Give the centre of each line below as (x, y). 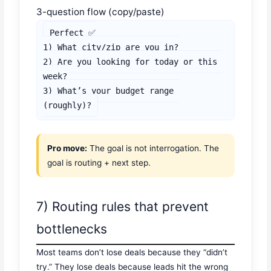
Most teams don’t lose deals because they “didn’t (132, 253)
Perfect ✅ (73, 32)
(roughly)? (67, 105)
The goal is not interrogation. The (153, 148)
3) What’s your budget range (109, 90)
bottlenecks (72, 229)
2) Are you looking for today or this (130, 61)
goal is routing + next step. (99, 162)
